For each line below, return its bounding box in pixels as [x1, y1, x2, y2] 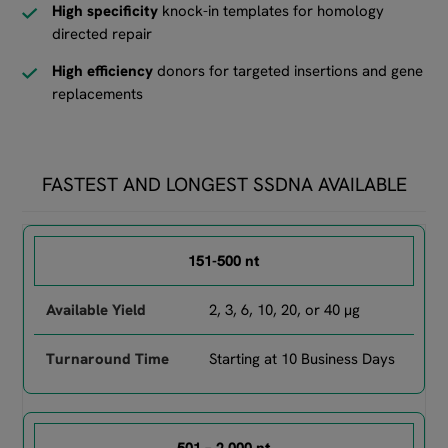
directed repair [52, 24, 153, 45]
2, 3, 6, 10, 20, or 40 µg [208, 300, 360, 321]
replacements [52, 84, 144, 105]
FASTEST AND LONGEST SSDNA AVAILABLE [41, 172, 407, 198]
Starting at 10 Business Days [208, 349, 395, 370]
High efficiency [52, 61, 154, 82]
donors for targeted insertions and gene [153, 61, 424, 82]
